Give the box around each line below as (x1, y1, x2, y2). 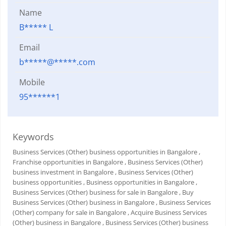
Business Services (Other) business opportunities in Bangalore (13, 147, 197, 157)
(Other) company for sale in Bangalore (13, 208, 126, 217)
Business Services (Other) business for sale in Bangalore (13, 188, 178, 197)
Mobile (19, 77, 45, 88)
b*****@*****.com (19, 56, 95, 68)
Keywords (13, 131, 54, 143)
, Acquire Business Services (128, 208, 207, 217)
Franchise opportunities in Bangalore (13, 157, 123, 167)
